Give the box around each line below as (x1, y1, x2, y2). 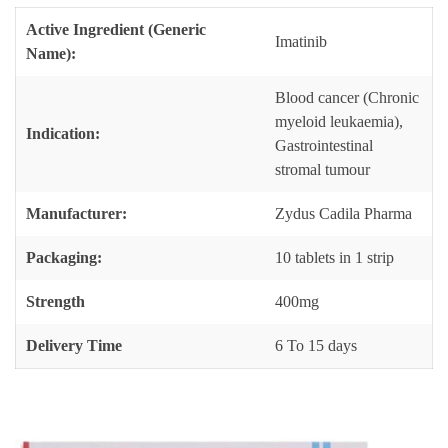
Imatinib (275, 33, 327, 50)
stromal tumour (275, 161, 370, 178)
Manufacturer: (26, 205, 127, 222)
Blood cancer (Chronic (275, 89, 419, 106)
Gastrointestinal (275, 137, 373, 154)
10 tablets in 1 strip (275, 249, 394, 266)
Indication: (26, 125, 100, 142)
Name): (26, 45, 76, 62)
